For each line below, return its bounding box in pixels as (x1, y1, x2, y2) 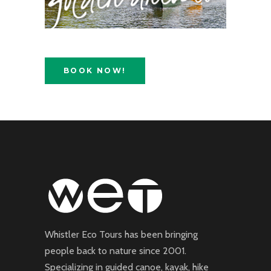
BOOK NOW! (64, 66, 126, 76)
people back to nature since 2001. (45, 245, 186, 257)
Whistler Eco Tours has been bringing (45, 229, 198, 241)
